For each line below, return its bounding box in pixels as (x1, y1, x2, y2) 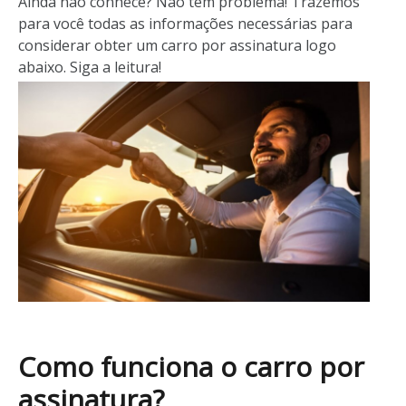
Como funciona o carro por (18, 347, 364, 385)
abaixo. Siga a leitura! (18, 57, 161, 77)
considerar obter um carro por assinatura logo (18, 35, 336, 55)
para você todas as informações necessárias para (18, 14, 353, 34)
